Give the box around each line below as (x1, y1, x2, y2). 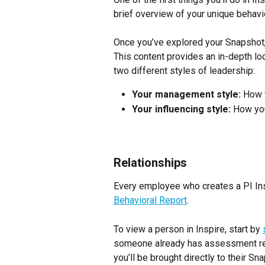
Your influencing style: (132, 103, 231, 115)
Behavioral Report (114, 195, 187, 206)
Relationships (114, 156, 187, 170)
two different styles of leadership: (114, 65, 255, 77)
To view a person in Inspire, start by (114, 223, 263, 235)
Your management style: (132, 89, 241, 101)
